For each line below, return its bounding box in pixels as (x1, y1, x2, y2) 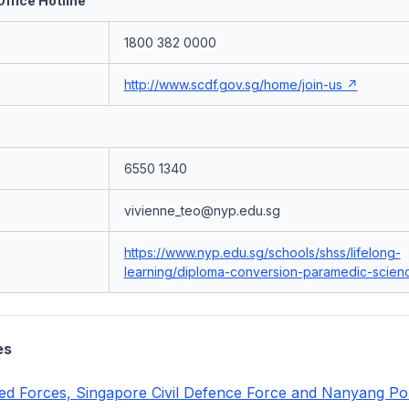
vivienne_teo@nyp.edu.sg (123, 203, 280, 219)
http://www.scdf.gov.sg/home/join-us (123, 77, 342, 93)
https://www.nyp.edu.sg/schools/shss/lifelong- (123, 245, 401, 261)
